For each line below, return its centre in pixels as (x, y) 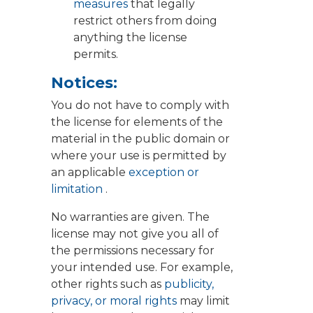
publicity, (189, 284)
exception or (164, 173)
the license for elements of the (137, 122)
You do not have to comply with (140, 105)
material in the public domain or (140, 139)
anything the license (130, 38)
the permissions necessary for (133, 251)
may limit (205, 301)
